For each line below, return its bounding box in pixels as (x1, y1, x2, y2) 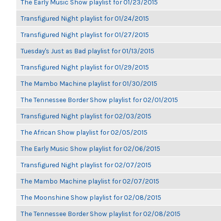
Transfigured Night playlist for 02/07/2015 (21, 161, 151, 169)
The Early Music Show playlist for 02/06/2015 (21, 145, 160, 152)
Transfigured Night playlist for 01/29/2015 (21, 63, 149, 71)
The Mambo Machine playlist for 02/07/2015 (21, 177, 159, 185)
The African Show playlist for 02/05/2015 (21, 128, 147, 136)
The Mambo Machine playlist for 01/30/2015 (21, 79, 157, 87)
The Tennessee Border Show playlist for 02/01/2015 (21, 96, 178, 104)
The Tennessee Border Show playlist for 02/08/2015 (21, 210, 181, 218)
